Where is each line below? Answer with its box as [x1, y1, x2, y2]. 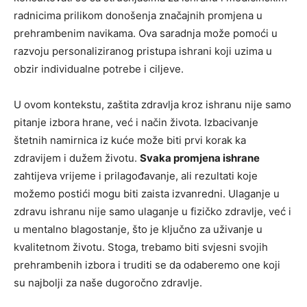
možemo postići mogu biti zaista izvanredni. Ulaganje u [14, 186, 280, 200]
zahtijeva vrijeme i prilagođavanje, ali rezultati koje [14, 169, 258, 182]
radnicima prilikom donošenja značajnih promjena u [14, 8, 262, 22]
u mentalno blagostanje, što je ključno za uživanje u [14, 222, 262, 236]
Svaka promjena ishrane [140, 151, 260, 164]
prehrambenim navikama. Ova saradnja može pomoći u [14, 26, 278, 40]
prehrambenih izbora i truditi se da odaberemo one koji [14, 258, 280, 271]
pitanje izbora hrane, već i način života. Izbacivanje [14, 115, 258, 129]
